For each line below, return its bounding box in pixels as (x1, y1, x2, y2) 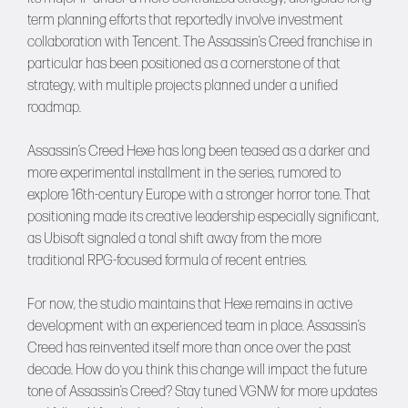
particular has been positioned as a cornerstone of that (27, 56, 341, 74)
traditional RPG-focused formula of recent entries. (27, 252, 307, 270)
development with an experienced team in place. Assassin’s (27, 318, 365, 336)
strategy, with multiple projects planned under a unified (27, 77, 338, 96)
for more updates (278, 383, 377, 402)
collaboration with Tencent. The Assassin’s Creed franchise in (27, 34, 372, 52)
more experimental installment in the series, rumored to (27, 165, 341, 183)
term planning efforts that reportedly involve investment (27, 12, 343, 30)
